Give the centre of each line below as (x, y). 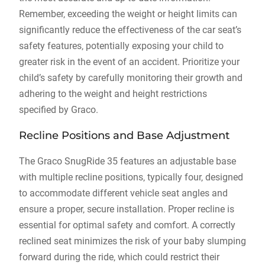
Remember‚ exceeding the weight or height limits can (128, 14)
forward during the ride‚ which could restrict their (119, 257)
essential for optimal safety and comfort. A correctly (127, 225)
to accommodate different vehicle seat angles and (123, 193)
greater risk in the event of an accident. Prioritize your (129, 62)
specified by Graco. (58, 110)
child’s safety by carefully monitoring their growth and (130, 78)
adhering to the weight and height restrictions (113, 94)
